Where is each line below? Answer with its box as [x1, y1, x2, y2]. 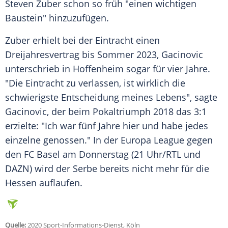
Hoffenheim [73, 63, 124, 75]
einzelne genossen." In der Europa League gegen [5, 134, 213, 147]
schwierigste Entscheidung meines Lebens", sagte [5, 91, 217, 104]
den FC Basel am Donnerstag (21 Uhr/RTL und [5, 148, 201, 161]
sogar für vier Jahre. [124, 63, 210, 75]
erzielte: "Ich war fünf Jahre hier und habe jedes [5, 120, 208, 132]
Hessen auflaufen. [5, 177, 82, 189]
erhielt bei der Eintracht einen [30, 34, 160, 47]
